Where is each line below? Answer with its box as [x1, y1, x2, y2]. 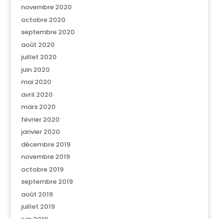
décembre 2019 [21, 139, 70, 149]
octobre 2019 [21, 164, 64, 174]
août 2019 [21, 189, 53, 199]
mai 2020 [21, 77, 51, 87]
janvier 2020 [21, 127, 60, 136]
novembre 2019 [21, 152, 70, 161]
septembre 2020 [21, 27, 75, 37]
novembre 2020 [21, 2, 72, 12]
